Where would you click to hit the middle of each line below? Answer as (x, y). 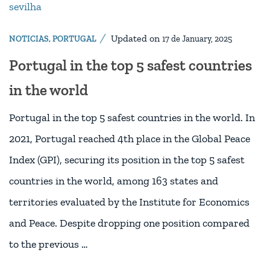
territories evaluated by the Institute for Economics (129, 202)
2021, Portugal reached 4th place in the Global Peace (130, 138)
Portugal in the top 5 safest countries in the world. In (132, 117)
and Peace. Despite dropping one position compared (129, 223)
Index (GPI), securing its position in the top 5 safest (127, 159)
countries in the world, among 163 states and (114, 181)
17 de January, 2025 (197, 39)
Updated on (137, 38)
